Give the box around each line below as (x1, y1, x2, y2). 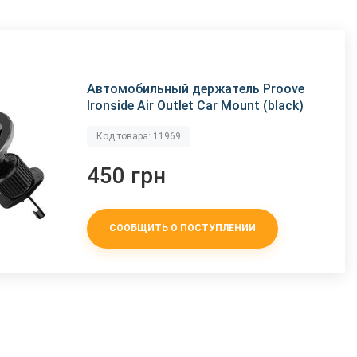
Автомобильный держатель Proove (87, 80, 305, 96)
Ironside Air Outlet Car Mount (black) (87, 97, 304, 113)
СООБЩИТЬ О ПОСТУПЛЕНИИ (109, 222, 257, 234)
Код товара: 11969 (96, 130, 182, 142)
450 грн (87, 162, 167, 189)
